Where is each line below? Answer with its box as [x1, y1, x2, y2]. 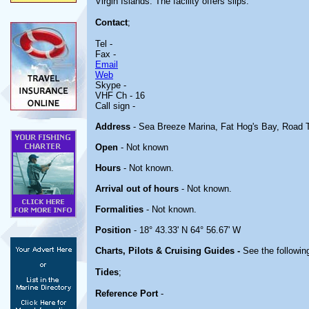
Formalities [95, 204, 143, 215]
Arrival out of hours [95, 183, 179, 194]
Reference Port [95, 288, 158, 299]
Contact [95, 17, 128, 28]
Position [95, 225, 131, 235]
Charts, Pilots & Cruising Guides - [95, 246, 243, 256]
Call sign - [95, 101, 135, 111]
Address [95, 121, 130, 132]
